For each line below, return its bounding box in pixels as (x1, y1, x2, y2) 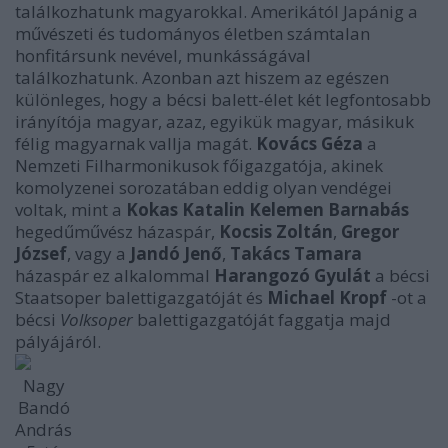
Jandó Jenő (130, 242, 222, 265)
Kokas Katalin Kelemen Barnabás (126, 198, 409, 221)
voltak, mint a (15, 198, 126, 221)
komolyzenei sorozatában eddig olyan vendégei (15, 176, 392, 199)
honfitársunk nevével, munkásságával (15, 44, 311, 67)
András (15, 418, 72, 441)
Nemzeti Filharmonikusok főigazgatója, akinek (15, 154, 383, 177)
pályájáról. (15, 330, 101, 353)
